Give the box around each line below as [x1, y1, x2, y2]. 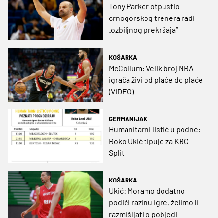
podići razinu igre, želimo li [109, 198, 199, 207]
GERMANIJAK [109, 114, 147, 123]
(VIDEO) [109, 86, 134, 96]
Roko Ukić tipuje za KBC [109, 136, 189, 145]
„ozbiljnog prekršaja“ [109, 25, 178, 35]
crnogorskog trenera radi [109, 13, 195, 23]
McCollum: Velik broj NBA [109, 63, 194, 73]
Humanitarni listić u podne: [109, 124, 200, 134]
